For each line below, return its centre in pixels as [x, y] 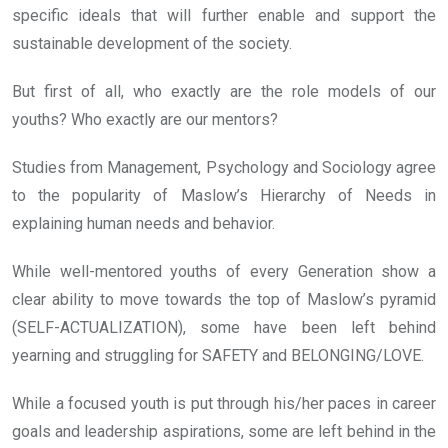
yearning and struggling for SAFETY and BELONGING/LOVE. [218, 356]
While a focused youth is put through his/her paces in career [224, 404]
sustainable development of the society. [152, 44]
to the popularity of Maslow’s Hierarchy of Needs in [224, 196]
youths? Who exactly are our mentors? [145, 120]
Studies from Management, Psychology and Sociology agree [224, 168]
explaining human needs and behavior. [143, 224]
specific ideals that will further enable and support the [224, 16]
